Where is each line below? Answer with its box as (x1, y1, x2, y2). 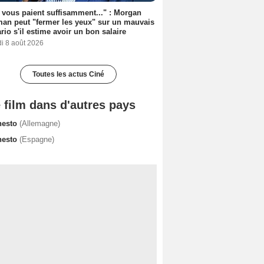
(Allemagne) (19, 118, 60, 128)
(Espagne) (19, 134, 54, 144)
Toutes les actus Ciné (32, 70, 104, 78)
